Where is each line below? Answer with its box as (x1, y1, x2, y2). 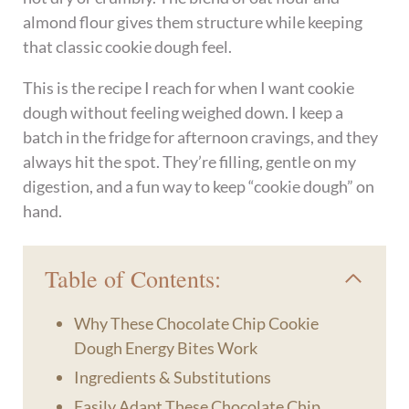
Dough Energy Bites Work (73, 338, 257, 359)
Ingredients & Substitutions (73, 367, 271, 388)
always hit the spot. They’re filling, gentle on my (23, 152, 357, 173)
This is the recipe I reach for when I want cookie (23, 78, 355, 99)
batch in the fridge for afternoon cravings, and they (23, 127, 379, 148)
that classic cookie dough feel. (23, 37, 233, 58)
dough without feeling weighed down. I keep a (23, 102, 344, 123)
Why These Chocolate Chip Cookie (73, 313, 319, 334)
